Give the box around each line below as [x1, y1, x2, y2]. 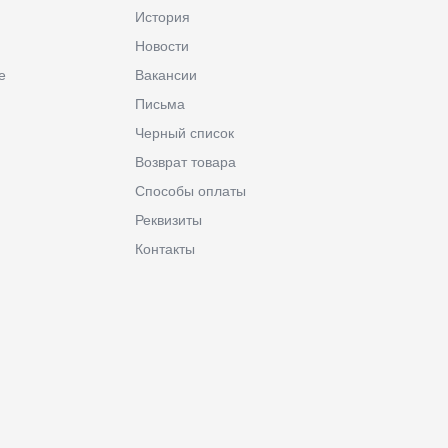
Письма [134, 95, 185, 112]
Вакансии [134, 66, 197, 83]
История [134, 8, 190, 25]
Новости [134, 37, 189, 54]
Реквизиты [134, 211, 202, 228]
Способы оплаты [134, 182, 246, 199]
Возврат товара [134, 153, 236, 170]
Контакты [134, 240, 195, 257]
